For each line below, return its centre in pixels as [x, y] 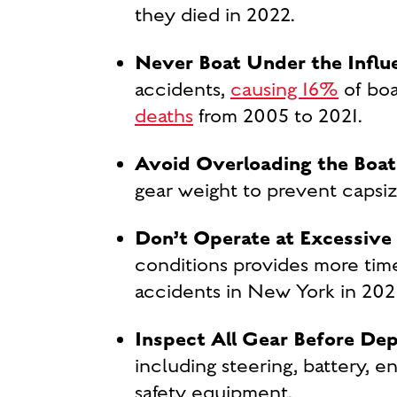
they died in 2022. [214, 15]
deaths [164, 116]
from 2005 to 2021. [277, 116]
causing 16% [284, 90]
